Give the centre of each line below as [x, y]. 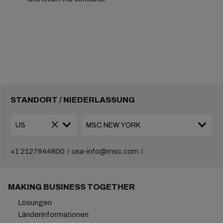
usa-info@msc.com [105, 151]
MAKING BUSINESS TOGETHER [71, 187]
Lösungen [35, 203]
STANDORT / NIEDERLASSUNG [72, 100]
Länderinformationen [53, 215]
